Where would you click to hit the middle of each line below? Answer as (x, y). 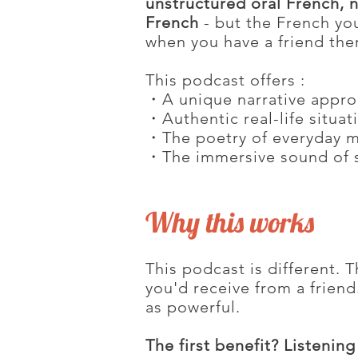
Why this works (233, 222)
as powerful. (193, 307)
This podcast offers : (228, 80)
